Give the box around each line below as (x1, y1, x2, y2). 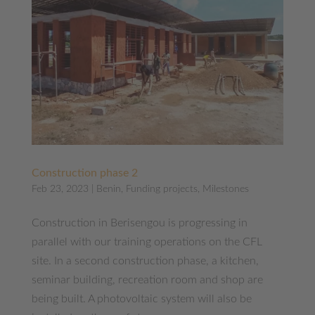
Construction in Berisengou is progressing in (31, 217, 247, 229)
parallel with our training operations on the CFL (31, 236, 262, 247)
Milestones (202, 184, 249, 194)
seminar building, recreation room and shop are (31, 274, 263, 285)
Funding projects (125, 184, 198, 194)
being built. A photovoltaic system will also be (31, 292, 252, 304)
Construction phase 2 (31, 167, 138, 179)
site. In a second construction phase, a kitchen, (31, 255, 259, 266)
